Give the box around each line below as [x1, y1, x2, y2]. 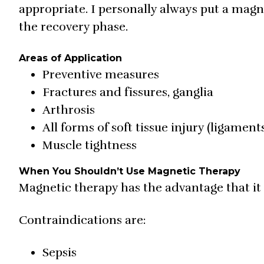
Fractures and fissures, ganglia [42, 85, 213, 100]
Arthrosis [42, 103, 95, 118]
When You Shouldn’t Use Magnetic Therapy [19, 166, 240, 177]
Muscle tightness [42, 138, 137, 153]
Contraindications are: [19, 213, 146, 228]
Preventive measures [42, 67, 159, 82]
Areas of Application [19, 52, 122, 64]
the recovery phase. [19, 19, 128, 35]
